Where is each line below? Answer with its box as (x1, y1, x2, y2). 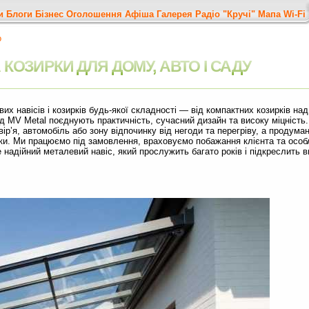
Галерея (157, 9, 192, 19)
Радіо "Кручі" (195, 9, 255, 19)
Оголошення (66, 9, 122, 19)
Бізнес (35, 9, 63, 19)
